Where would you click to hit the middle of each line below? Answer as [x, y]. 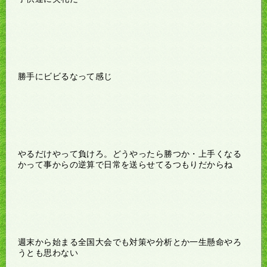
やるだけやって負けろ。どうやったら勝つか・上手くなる [130, 153]
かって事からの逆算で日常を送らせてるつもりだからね [125, 164]
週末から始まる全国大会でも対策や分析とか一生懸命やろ [130, 242]
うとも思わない [48, 252]
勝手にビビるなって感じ [65, 76]
